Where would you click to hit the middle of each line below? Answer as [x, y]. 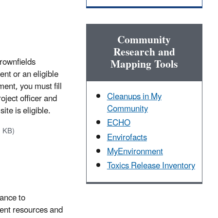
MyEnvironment [135, 152]
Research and [144, 53]
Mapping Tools [144, 65]
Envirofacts [127, 137]
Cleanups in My [134, 97]
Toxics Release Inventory [151, 166]
